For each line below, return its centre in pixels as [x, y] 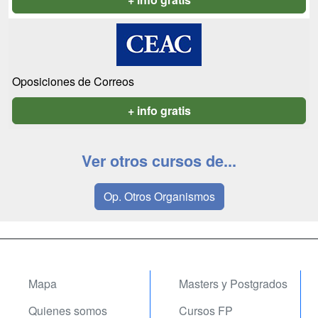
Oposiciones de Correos [73, 82]
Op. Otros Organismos [159, 197]
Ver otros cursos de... [159, 161]
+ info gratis [159, 111]
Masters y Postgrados [233, 284]
